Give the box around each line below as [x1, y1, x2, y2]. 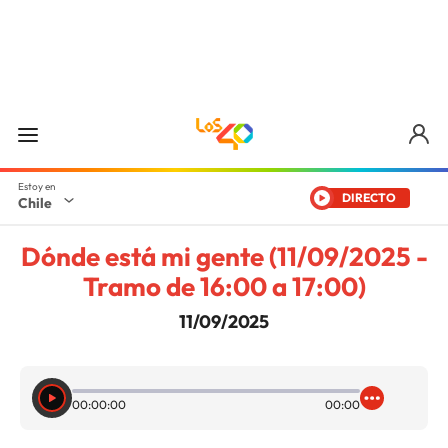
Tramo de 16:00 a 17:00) [82, 270, 366, 303]
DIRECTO [342, 190, 396, 205]
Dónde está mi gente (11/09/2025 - [20, 240, 428, 273]
